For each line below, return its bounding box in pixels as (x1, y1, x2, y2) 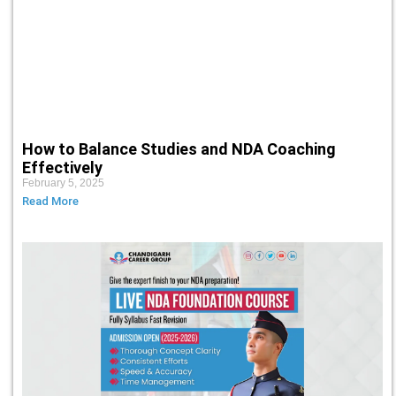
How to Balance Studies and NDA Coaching (22, 139, 336, 158)
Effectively (22, 157, 103, 177)
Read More (22, 194, 79, 208)
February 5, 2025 (22, 176, 104, 189)
